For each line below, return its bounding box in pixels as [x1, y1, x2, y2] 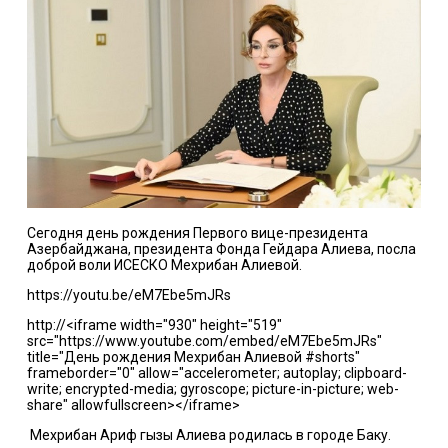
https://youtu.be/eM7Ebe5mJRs [26, 286, 231, 303]
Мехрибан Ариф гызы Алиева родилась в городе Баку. [26, 426, 391, 443]
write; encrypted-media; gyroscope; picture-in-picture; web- [26, 380, 399, 397]
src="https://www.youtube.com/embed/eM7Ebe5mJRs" [26, 332, 382, 349]
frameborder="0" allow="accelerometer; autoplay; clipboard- [26, 364, 407, 381]
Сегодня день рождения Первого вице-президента [26, 224, 368, 241]
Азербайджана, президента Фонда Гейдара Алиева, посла [26, 240, 416, 257]
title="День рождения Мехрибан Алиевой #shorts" [26, 348, 360, 365]
